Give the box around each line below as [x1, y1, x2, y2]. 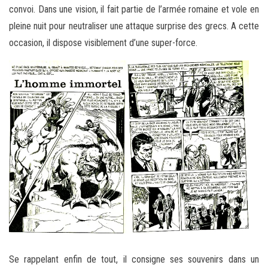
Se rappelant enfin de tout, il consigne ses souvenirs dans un [9, 254, 259, 266]
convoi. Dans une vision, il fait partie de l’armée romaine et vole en [9, 3, 259, 15]
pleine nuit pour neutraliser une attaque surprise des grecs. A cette [9, 20, 259, 32]
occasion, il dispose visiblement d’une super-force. [9, 36, 197, 48]
